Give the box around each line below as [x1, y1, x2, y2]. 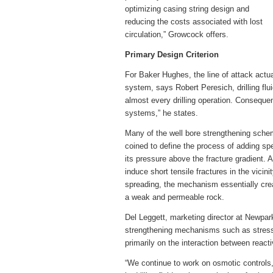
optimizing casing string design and [125, 4, 249, 13]
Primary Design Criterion [125, 50, 219, 59]
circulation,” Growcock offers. [125, 30, 229, 39]
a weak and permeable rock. [125, 193, 224, 202]
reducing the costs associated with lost [125, 17, 263, 26]
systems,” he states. [125, 108, 198, 118]
